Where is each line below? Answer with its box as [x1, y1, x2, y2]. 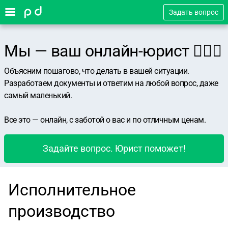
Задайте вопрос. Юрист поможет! [42, 143, 186, 154]
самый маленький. [4, 91, 72, 100]
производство [8, 202, 115, 221]
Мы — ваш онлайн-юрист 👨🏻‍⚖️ [4, 41, 222, 61]
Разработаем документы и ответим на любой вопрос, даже [4, 78, 218, 88]
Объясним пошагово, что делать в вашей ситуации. [4, 66, 189, 76]
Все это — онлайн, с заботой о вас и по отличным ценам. [4, 115, 206, 125]
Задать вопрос [169, 8, 218, 16]
